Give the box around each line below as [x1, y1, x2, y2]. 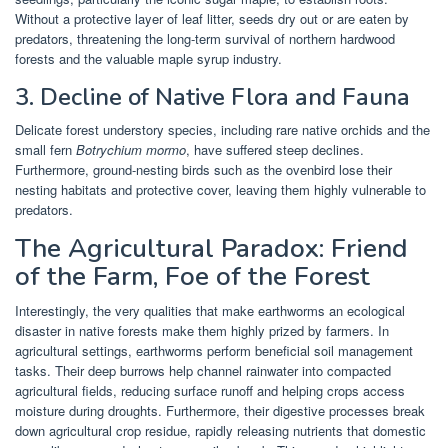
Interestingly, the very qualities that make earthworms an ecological [15, 300, 405, 320]
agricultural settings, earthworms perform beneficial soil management [15, 340, 413, 360]
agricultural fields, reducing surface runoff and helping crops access [15, 380, 405, 400]
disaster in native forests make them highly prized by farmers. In [15, 320, 389, 340]
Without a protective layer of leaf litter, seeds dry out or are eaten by [15, 8, 409, 28]
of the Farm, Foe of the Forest [15, 258, 370, 294]
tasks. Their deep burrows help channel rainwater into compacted [15, 360, 391, 380]
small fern [15, 139, 76, 159]
